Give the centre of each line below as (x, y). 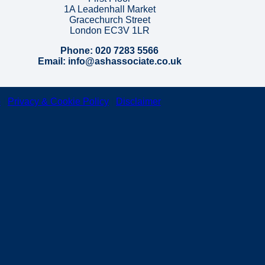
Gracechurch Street (109, 20)
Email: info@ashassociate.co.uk (109, 62)
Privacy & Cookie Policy (58, 102)
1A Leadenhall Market (109, 9)
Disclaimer (138, 102)
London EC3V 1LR (109, 31)
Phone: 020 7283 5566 (109, 51)
